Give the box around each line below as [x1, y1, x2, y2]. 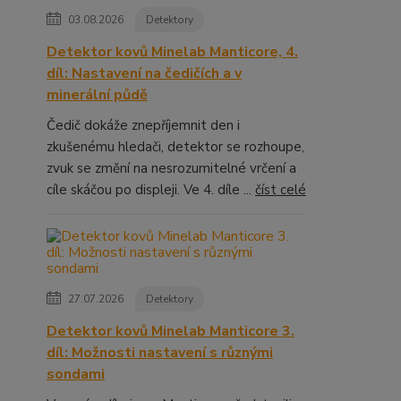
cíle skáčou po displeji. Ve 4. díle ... [47, 181, 255, 199]
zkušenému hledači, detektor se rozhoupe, [47, 138, 304, 156]
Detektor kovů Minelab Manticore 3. [47, 321, 294, 341]
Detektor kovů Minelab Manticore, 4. [47, 42, 298, 62]
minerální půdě [47, 85, 148, 105]
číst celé [255, 181, 306, 199]
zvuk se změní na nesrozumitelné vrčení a [47, 159, 296, 177]
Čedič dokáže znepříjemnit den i [47, 116, 240, 134]
